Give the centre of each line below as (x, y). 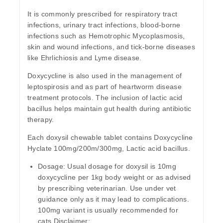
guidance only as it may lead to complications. (113, 199)
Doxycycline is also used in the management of (105, 76)
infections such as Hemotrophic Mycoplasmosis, (106, 36)
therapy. (41, 120)
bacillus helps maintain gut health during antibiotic (110, 109)
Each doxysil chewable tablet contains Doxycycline (110, 138)
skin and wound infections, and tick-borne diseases (111, 47)
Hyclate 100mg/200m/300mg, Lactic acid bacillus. (109, 149)
